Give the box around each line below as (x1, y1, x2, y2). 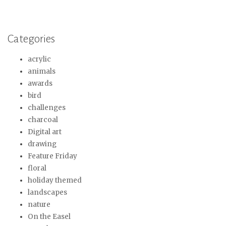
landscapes (28, 188, 67, 197)
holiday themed (28, 176, 82, 185)
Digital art (28, 127, 62, 136)
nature (28, 200, 50, 209)
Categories (8, 32, 55, 45)
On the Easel (28, 212, 71, 221)
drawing (28, 139, 56, 148)
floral (28, 163, 46, 173)
